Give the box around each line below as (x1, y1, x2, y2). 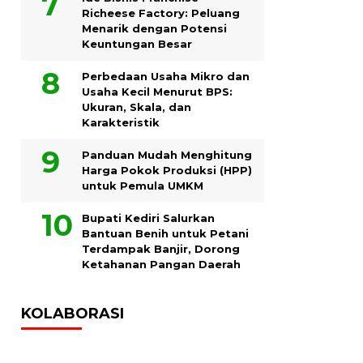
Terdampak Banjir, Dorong (82, 241, 240, 255)
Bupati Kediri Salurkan (82, 211, 215, 224)
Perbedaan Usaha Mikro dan (82, 69, 250, 83)
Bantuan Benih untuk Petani (82, 226, 249, 240)
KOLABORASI (21, 304, 124, 322)
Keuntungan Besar (82, 36, 192, 50)
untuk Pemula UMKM (82, 178, 203, 192)
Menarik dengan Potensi (82, 21, 227, 35)
